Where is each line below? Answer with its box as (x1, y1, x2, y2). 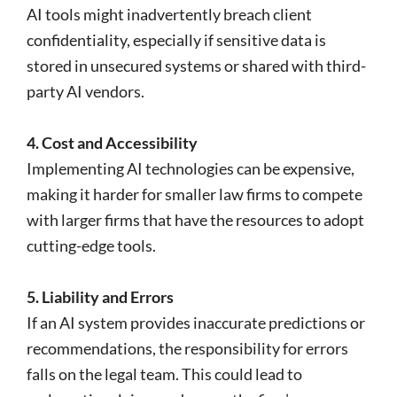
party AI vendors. (27, 81, 144, 101)
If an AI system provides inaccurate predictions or (27, 312, 365, 332)
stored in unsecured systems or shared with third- (27, 55, 366, 75)
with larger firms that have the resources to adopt (27, 209, 364, 230)
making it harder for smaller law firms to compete (27, 183, 362, 204)
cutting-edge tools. (27, 235, 156, 255)
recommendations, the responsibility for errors (27, 338, 348, 358)
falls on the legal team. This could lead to (27, 363, 302, 384)
